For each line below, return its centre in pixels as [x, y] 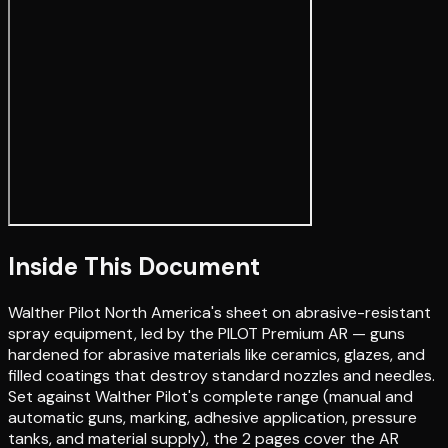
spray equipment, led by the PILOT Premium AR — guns [206, 333]
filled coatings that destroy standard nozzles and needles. [221, 375]
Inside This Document [134, 266]
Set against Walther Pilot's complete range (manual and [210, 396]
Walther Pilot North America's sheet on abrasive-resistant [219, 312]
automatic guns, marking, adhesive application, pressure [212, 417]
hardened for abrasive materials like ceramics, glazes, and [216, 354]
